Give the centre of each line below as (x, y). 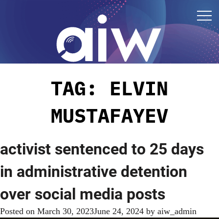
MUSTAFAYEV (109, 116)
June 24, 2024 (119, 211)
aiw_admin (177, 211)
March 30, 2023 (66, 211)
